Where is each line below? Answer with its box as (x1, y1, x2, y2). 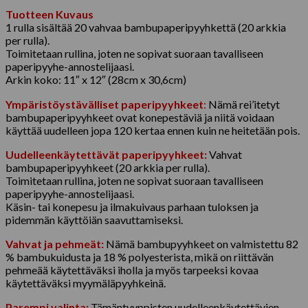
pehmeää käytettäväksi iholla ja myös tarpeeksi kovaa (5, 263, 258, 276)
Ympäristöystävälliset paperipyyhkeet (5, 97, 203, 111)
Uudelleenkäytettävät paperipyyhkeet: (5, 147, 207, 161)
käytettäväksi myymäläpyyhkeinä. (5, 276, 166, 289)
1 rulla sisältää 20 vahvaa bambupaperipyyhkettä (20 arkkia (5, 20, 286, 34)
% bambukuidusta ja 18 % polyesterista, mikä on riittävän (5, 250, 274, 263)
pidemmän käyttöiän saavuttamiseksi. (5, 212, 183, 226)
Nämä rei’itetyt (206, 97, 280, 111)
